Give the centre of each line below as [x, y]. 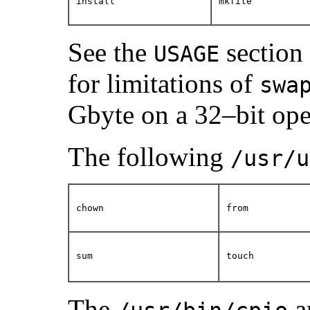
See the [111, 53]
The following [149, 157]
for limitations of [164, 84]
